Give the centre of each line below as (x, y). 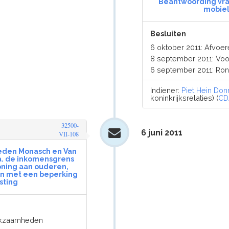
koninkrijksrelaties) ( (185, 98)
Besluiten (168, 34)
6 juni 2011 (162, 133)
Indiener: (166, 90)
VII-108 (68, 134)
